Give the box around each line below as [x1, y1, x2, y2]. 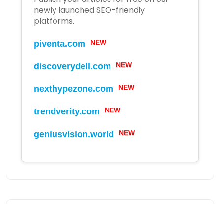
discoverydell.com [34, 61, 111, 71]
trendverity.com [34, 107, 100, 116]
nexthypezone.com [34, 84, 113, 94]
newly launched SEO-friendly [34, 4, 145, 16]
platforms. [34, 15, 74, 27]
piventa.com [34, 39, 85, 49]
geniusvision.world [34, 129, 114, 139]
